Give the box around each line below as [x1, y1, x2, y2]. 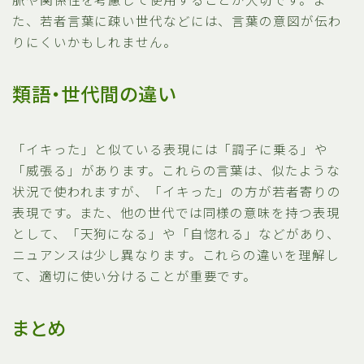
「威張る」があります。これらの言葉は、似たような [12, 160, 340, 179]
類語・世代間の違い [12, 83, 176, 106]
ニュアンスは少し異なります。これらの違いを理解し [12, 245, 340, 263]
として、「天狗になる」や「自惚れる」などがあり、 [12, 223, 340, 242]
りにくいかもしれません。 [12, 32, 177, 50]
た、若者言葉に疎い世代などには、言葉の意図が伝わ [12, 11, 342, 29]
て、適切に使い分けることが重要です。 [12, 266, 258, 284]
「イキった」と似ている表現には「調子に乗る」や [12, 139, 328, 158]
